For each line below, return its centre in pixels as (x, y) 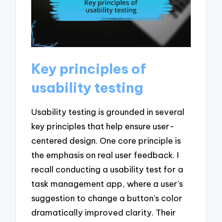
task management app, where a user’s (107, 184)
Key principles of (89, 68)
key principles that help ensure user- (103, 126)
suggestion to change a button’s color (107, 198)
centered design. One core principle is (106, 141)
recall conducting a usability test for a (108, 169)
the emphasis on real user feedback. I (105, 155)
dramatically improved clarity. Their (104, 213)
